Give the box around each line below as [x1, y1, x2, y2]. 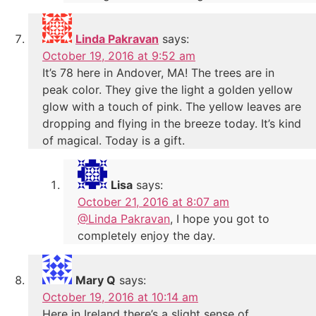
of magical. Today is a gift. [42, 133, 185, 148]
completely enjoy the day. [78, 229, 215, 243]
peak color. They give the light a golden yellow [42, 83, 293, 97]
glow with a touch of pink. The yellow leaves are [42, 99, 301, 114]
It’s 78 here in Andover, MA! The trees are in [42, 66, 274, 80]
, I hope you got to [170, 212, 269, 226]
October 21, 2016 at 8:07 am [78, 195, 229, 209]
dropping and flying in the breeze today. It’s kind [42, 116, 301, 131]
